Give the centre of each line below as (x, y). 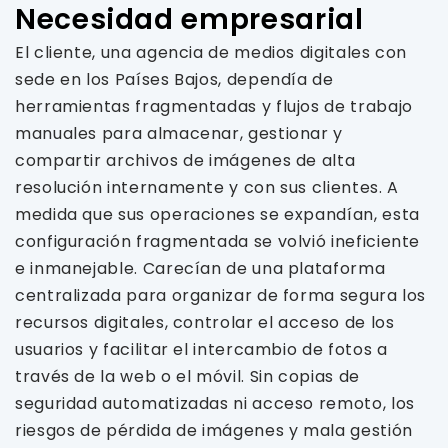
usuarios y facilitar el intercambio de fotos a (201, 349)
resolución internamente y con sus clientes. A (207, 187)
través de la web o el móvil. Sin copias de (187, 376)
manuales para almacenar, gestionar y (179, 133)
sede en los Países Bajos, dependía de (174, 79)
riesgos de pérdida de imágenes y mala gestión (214, 430)
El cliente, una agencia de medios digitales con (211, 52)
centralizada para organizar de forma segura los (221, 295)
